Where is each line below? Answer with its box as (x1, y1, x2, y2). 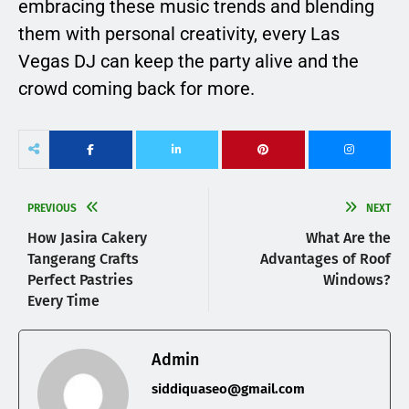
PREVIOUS (27, 202, 77, 215)
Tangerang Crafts (27, 250, 139, 268)
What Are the (306, 229, 391, 247)
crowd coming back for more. (18, 78, 255, 100)
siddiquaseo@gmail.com (152, 381, 305, 398)
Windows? (323, 271, 391, 289)
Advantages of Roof (260, 250, 391, 268)
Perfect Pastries (27, 271, 133, 289)
